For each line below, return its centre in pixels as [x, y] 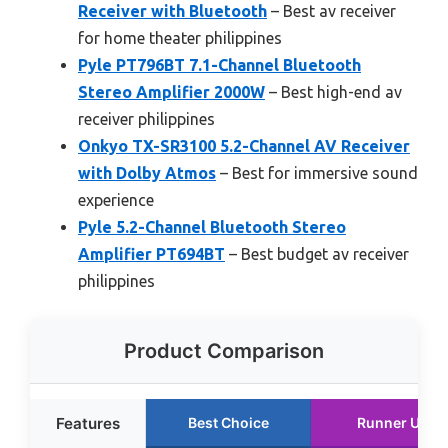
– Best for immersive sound [317, 172]
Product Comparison [224, 350]
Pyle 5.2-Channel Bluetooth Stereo [212, 226]
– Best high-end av [333, 91]
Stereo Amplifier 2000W [171, 91]
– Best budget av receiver [317, 253]
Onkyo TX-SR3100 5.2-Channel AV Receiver [244, 145]
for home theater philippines [180, 37]
